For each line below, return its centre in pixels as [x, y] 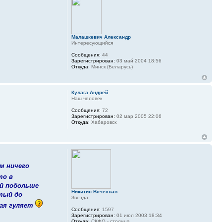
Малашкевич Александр [101, 37]
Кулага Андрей [89, 93]
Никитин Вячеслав [94, 192]
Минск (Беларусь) [111, 67]
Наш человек [86, 99]
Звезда [80, 198]
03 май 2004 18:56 [138, 61]
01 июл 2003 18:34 [138, 216]
